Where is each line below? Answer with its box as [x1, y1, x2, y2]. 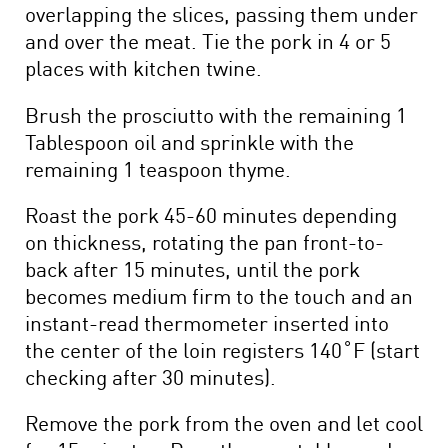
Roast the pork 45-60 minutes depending [25, 198, 397, 229]
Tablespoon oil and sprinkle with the [25, 125, 354, 156]
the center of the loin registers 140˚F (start [25, 333, 420, 364]
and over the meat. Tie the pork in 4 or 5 [25, 25, 391, 56]
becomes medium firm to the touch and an [25, 279, 413, 310]
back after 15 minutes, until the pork [25, 252, 360, 283]
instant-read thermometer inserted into [25, 306, 389, 337]
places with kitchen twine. [25, 52, 262, 83]
